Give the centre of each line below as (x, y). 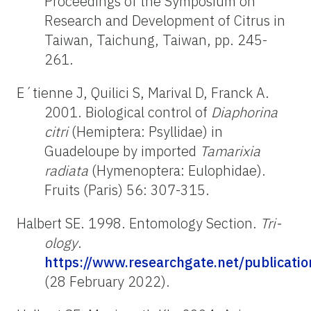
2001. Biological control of (128, 112)
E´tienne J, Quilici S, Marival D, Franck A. (143, 92)
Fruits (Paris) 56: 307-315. (127, 190)
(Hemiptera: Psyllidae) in (145, 131)
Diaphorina (244, 112)
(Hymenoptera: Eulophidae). (177, 170)
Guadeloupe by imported (122, 151)
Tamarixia (230, 151)
